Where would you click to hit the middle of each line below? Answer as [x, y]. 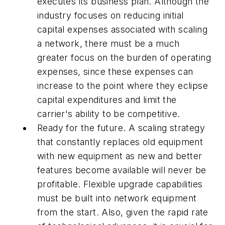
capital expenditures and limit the [107, 100]
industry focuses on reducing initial [110, 16]
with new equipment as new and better [120, 156]
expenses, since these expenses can [115, 72]
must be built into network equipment [117, 198]
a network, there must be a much [108, 44]
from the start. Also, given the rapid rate [123, 212]
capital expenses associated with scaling [122, 30]
